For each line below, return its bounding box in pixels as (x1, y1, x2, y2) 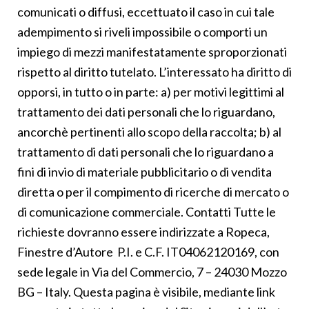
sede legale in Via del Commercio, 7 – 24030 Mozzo (17, 263, 287, 279)
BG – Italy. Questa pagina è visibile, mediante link (17, 283, 275, 299)
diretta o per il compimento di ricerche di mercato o (17, 183, 289, 199)
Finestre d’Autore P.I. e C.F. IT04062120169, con (17, 243, 279, 259)
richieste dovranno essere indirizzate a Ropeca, (17, 223, 270, 239)
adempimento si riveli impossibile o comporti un (17, 23, 268, 39)
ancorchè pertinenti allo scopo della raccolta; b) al (17, 123, 281, 139)
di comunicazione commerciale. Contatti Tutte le (17, 203, 276, 219)
